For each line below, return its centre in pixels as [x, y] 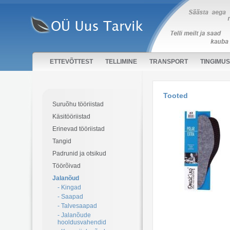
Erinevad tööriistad [79, 129]
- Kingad [69, 187]
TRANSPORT [169, 62]
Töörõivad [66, 166]
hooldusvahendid [82, 222]
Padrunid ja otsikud [79, 154]
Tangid [62, 141]
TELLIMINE [121, 62]
